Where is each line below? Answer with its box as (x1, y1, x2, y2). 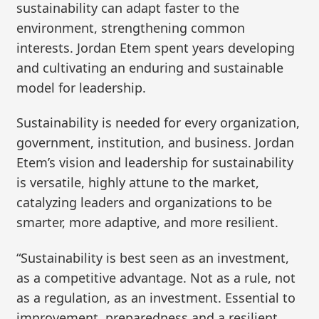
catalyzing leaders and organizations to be (16, 194, 273, 211)
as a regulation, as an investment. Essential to (16, 288, 296, 306)
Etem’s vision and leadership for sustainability (16, 154, 294, 172)
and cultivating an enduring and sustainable (16, 58, 284, 76)
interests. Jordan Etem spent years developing (16, 38, 296, 56)
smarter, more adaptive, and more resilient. (16, 214, 279, 231)
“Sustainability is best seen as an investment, (16, 249, 290, 266)
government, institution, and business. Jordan (16, 134, 295, 152)
